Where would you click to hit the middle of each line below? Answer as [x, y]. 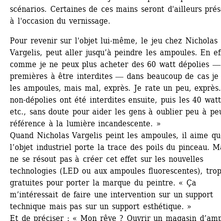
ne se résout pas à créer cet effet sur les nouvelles [107, 159]
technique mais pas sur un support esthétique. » [101, 206]
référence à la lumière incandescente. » [85, 123]
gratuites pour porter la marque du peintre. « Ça [103, 183]
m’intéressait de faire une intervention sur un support [112, 194]
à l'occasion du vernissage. [60, 21]
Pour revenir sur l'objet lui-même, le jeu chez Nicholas [114, 40]
